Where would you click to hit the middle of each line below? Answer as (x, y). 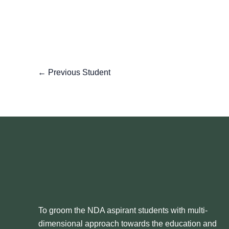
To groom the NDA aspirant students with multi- (123, 210)
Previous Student (78, 72)
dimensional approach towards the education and (128, 224)
